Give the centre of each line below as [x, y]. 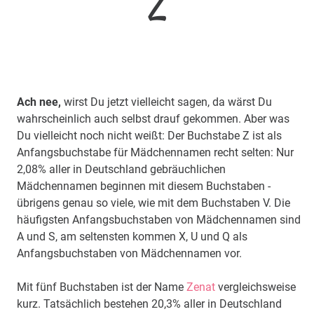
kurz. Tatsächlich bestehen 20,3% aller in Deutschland [149, 304]
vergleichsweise [255, 287]
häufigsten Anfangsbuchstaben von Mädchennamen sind [159, 220]
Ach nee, [39, 102]
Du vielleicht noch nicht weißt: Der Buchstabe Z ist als [149, 136]
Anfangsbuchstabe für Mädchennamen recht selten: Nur [155, 153]
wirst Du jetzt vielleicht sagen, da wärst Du [166, 102]
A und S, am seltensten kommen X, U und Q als [132, 237]
